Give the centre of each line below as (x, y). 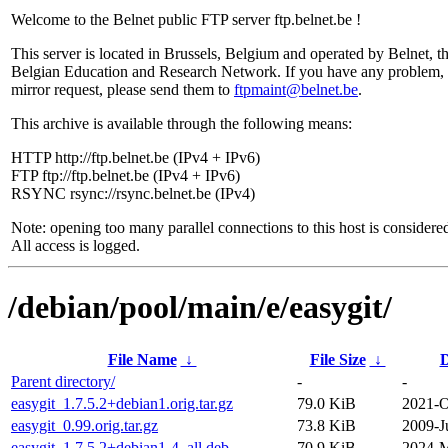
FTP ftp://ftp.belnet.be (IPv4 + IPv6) (125, 175)
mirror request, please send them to (122, 89)
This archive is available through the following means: (181, 123)
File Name (142, 359)
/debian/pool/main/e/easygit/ (200, 307)
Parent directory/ (63, 381)
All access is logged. (75, 245)
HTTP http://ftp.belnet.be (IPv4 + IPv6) (135, 157)
